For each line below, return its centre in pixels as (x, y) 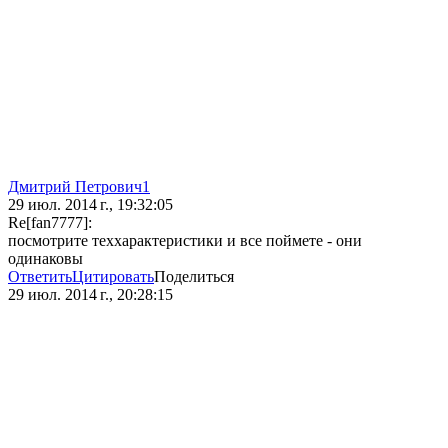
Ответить (40, 277)
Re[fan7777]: (50, 223)
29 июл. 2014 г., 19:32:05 (90, 205)
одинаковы (45, 259)
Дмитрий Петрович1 (79, 187)
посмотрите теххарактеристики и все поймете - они (185, 241)
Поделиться (194, 277)
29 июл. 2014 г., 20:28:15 (90, 295)
